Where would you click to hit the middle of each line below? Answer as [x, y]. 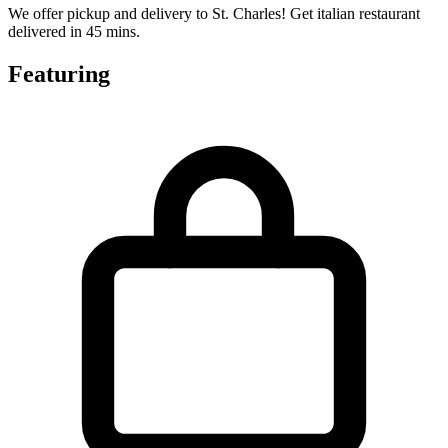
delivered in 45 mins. [74, 32]
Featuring [59, 74]
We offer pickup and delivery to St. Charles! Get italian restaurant [214, 14]
